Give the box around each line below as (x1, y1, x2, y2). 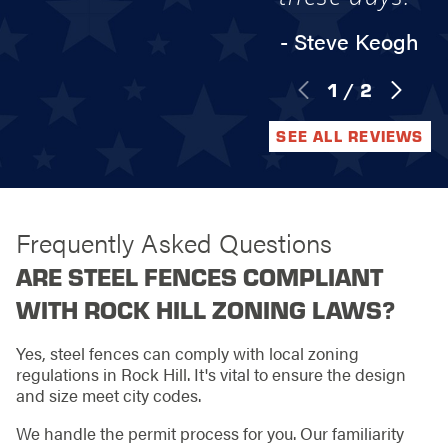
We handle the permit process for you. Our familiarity (15, 420, 404, 445)
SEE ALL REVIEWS (276, 126, 424, 147)
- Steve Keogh (280, 25, 420, 56)
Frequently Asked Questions (15, 224, 332, 262)
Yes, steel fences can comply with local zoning (15, 340, 359, 365)
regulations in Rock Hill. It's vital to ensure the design (15, 361, 406, 386)
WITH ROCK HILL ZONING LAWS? (15, 293, 395, 326)
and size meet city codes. (15, 382, 205, 407)
